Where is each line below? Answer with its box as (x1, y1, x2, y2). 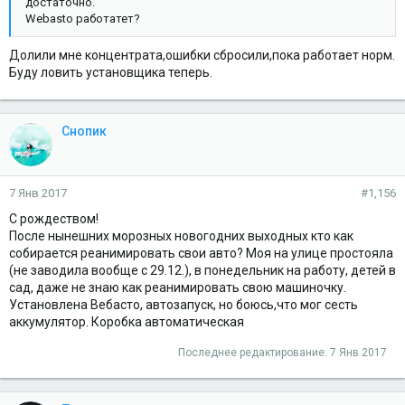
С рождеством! (9, 211, 99, 226)
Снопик (61, 123, 107, 138)
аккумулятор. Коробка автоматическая (9, 314, 244, 329)
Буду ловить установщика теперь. (9, 64, 212, 80)
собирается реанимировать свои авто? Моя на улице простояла (9, 245, 393, 260)
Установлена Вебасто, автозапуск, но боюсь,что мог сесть (9, 297, 358, 312)
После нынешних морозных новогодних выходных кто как (9, 228, 353, 243)
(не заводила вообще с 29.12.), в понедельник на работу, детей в (9, 262, 396, 278)
